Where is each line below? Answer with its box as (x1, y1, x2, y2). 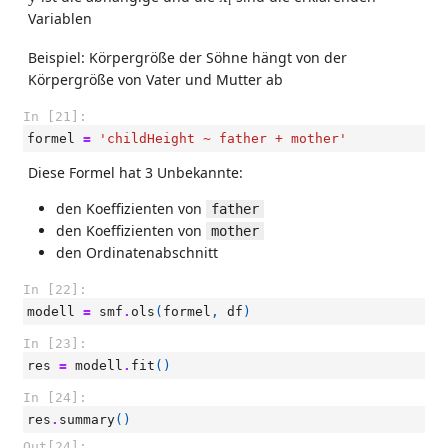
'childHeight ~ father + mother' (99, 131, 347, 146)
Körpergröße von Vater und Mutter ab (28, 70, 283, 89)
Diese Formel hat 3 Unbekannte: (28, 163, 243, 182)
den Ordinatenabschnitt (56, 243, 218, 262)
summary (59, 412, 115, 427)
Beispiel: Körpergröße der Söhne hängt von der (28, 48, 347, 67)
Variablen (28, 9, 92, 28)
